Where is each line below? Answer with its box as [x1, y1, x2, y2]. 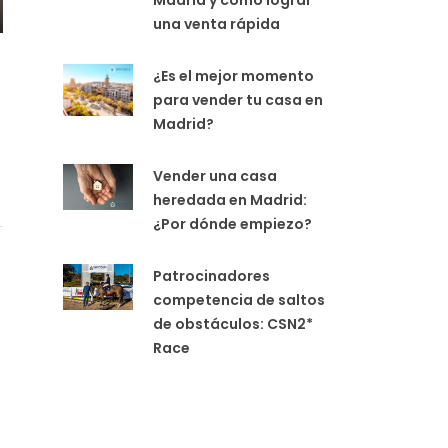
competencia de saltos [153, 289, 325, 310]
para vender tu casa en [153, 89, 323, 110]
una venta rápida [153, 13, 280, 34]
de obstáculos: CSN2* [153, 313, 313, 334]
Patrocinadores [153, 265, 270, 286]
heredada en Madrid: [153, 189, 307, 210]
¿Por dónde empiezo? [153, 213, 312, 234]
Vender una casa [153, 165, 277, 186]
